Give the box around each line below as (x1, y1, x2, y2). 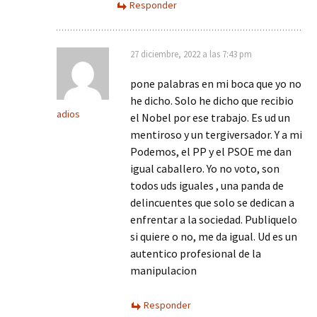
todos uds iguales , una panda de (130, 178, 284, 192)
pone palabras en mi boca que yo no (130, 76, 301, 91)
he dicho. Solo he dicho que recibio (130, 93, 294, 108)
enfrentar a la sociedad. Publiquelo (130, 212, 297, 226)
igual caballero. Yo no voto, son (130, 161, 279, 175)
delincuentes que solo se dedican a (130, 195, 294, 209)
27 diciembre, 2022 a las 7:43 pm (130, 48, 252, 60)
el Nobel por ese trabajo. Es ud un (130, 110, 290, 125)
